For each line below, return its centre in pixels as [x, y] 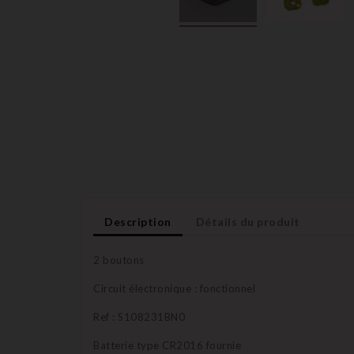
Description [138, 222]
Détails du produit [248, 222]
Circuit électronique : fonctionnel [174, 289]
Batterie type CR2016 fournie [167, 346]
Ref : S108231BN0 [139, 317]
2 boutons [119, 260]
